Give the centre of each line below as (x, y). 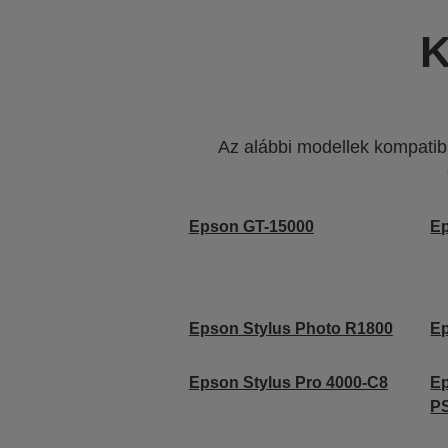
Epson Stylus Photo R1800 (290, 328)
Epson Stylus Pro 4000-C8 (288, 382)
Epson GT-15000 (251, 226)
